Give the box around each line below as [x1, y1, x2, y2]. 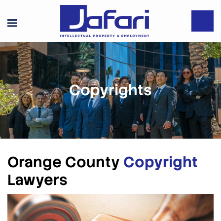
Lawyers [7, 170, 68, 190]
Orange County [7, 152, 123, 172]
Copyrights [69, 80, 152, 100]
